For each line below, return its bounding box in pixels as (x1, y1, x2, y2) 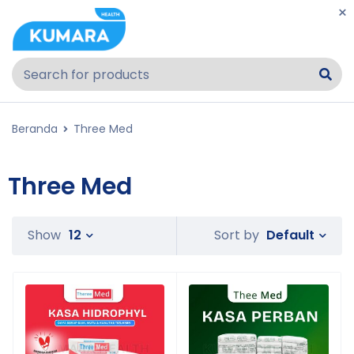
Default (266, 225, 314, 244)
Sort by (214, 226, 259, 245)
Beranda (12, 121, 58, 137)
